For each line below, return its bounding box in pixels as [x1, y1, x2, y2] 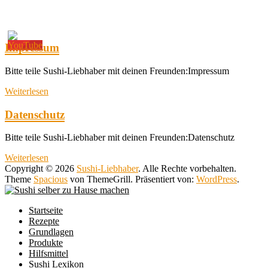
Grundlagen [29, 227, 74, 237]
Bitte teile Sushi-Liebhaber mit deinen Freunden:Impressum [5, 66, 229, 77]
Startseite [29, 205, 63, 216]
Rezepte [29, 216, 59, 227]
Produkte [29, 237, 63, 248]
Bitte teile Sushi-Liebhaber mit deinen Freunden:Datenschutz [5, 132, 234, 143]
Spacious [33, 174, 68, 185]
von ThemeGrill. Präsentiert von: [68, 174, 196, 185]
